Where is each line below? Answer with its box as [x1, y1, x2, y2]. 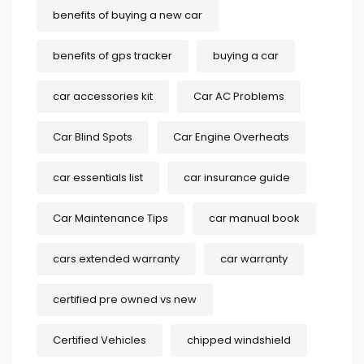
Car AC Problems [193, 89, 284, 105]
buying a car [213, 48, 279, 64]
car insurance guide [184, 170, 290, 186]
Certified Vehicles [53, 332, 146, 349]
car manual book [209, 210, 300, 227]
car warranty [220, 251, 288, 267]
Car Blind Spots [53, 129, 132, 145]
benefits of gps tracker [53, 48, 172, 64]
